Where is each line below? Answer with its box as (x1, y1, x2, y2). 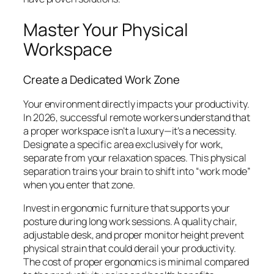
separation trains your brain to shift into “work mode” (23, 164, 251, 178)
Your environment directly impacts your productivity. (23, 97, 250, 111)
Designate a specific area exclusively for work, (23, 137, 224, 151)
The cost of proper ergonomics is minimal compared (23, 255, 250, 269)
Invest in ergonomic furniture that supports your (23, 201, 231, 215)
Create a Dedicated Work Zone (23, 72, 180, 88)
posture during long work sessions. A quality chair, (23, 215, 237, 229)
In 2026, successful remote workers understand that (23, 110, 250, 124)
